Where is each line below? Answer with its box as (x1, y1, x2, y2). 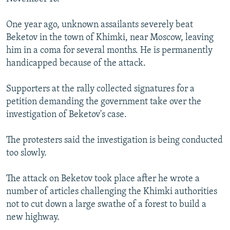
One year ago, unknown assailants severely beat (6, 20, 193, 30)
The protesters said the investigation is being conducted (6, 136, 223, 146)
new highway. (6, 213, 60, 223)
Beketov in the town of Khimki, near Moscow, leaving (6, 33, 214, 43)
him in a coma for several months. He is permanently (6, 46, 213, 56)
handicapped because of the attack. (6, 59, 146, 69)
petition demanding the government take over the (6, 97, 201, 107)
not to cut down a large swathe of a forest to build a (6, 200, 206, 210)
